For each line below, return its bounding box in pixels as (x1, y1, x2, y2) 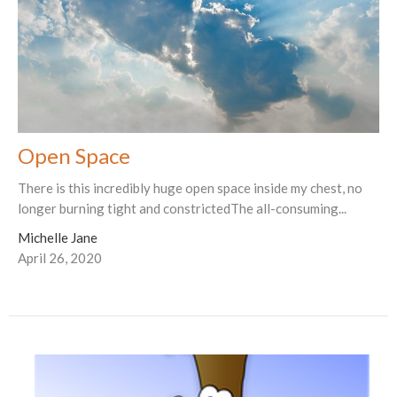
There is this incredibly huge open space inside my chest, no (18, 180, 362, 197)
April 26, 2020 (18, 250, 102, 267)
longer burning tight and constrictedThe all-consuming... (18, 200, 346, 217)
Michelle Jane (18, 230, 97, 246)
